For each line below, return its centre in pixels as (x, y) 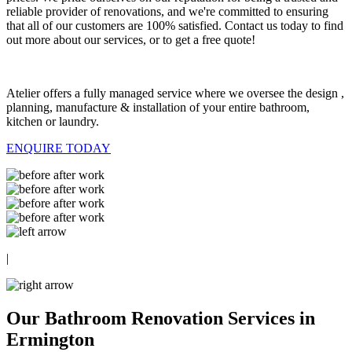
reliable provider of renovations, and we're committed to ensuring (167, 11)
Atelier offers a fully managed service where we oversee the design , (175, 93)
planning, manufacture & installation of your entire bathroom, (158, 107)
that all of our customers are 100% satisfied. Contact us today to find (175, 25)
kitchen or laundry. (53, 121)
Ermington (50, 339)
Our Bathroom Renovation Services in (161, 318)
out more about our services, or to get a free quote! (131, 39)
